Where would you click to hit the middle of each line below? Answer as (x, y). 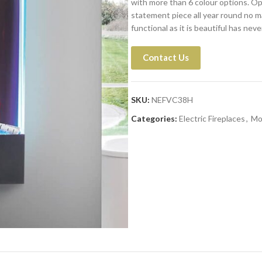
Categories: (154, 118)
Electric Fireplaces (212, 118)
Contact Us (166, 57)
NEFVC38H (172, 100)
